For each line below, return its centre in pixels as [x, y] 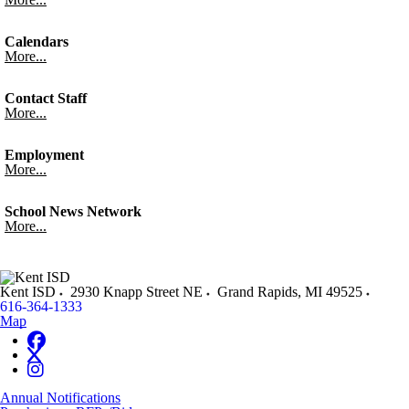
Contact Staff [46, 98]
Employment [44, 155]
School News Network [73, 211]
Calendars [37, 42]
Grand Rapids [257, 292]
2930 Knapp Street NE [136, 292]
